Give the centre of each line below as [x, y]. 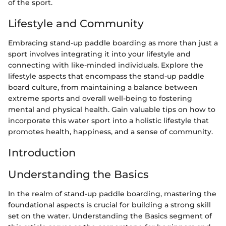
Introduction [42, 152]
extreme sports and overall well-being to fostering [100, 98]
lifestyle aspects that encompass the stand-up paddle [106, 76]
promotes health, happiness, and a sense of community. [110, 131]
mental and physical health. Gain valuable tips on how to [112, 109]
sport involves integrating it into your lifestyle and [99, 54]
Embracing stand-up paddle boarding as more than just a [113, 43]
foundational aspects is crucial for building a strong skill [109, 205]
